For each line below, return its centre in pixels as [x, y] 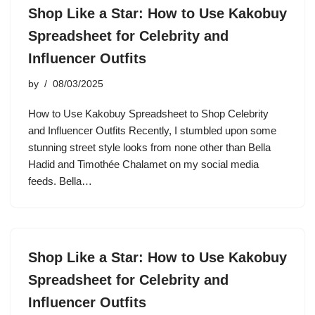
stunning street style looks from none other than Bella [149, 147]
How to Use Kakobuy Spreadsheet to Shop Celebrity [148, 114]
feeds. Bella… [62, 181]
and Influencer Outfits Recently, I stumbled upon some [152, 130]
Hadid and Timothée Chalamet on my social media [143, 164]
